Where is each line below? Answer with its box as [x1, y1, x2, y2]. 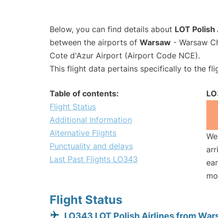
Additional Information [50, 114, 132, 125]
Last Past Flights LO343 [50, 154, 138, 164]
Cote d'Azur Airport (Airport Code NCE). [50, 50, 200, 60]
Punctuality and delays [50, 141, 133, 151]
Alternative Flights [50, 127, 116, 138]
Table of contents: [50, 88, 119, 98]
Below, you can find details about [50, 24, 175, 34]
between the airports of [50, 37, 140, 47]
